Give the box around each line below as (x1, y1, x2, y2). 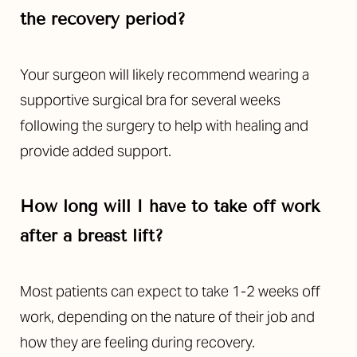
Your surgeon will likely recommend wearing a (20, 65, 309, 84)
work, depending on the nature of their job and (20, 308, 315, 327)
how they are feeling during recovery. (20, 333, 255, 352)
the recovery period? (20, 9, 186, 30)
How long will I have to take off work (20, 196, 320, 218)
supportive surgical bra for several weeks (20, 91, 280, 110)
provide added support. (20, 142, 171, 161)
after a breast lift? (20, 226, 163, 247)
